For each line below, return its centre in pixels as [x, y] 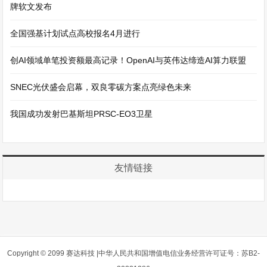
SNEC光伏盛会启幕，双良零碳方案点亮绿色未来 [101, 87]
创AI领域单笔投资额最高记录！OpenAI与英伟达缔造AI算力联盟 [128, 60]
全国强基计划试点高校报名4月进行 [75, 33]
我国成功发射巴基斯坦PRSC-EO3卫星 [82, 114]
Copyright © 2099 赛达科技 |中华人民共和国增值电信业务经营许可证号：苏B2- [133, 253]
